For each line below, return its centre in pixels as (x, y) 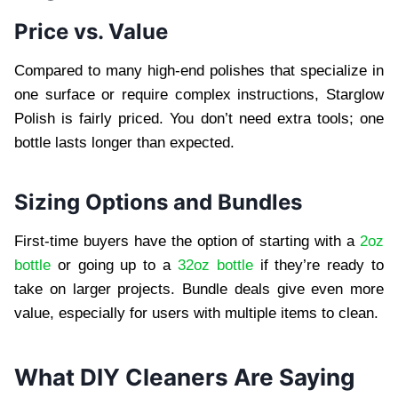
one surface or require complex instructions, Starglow (199, 95)
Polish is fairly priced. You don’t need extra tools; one (199, 119)
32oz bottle (215, 266)
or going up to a (114, 266)
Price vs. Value (91, 32)
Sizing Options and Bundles (158, 203)
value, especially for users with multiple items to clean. (196, 314)
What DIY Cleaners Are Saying (184, 378)
